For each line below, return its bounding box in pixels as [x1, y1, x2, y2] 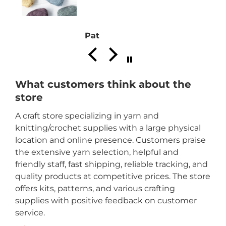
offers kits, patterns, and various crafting [15, 183, 176, 193]
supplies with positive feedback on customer [15, 195, 197, 205]
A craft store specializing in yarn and [15, 110, 159, 121]
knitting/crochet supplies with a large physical [15, 123, 201, 133]
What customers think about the [15, 78, 192, 90]
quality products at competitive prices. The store [15, 171, 211, 181]
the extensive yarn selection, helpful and [15, 147, 179, 157]
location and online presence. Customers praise [15, 135, 206, 145]
